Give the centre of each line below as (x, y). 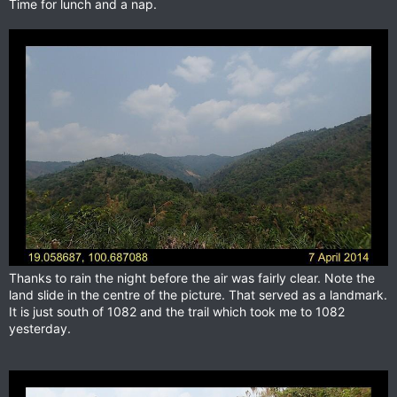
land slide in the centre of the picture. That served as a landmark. (198, 295)
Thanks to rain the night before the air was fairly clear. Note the (192, 278)
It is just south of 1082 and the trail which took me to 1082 (177, 311)
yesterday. (40, 328)
